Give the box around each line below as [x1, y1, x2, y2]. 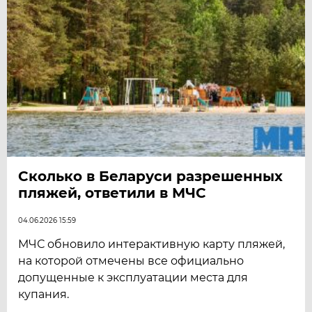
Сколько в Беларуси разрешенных [18, 168, 283, 185]
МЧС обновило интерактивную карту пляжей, [18, 237, 286, 251]
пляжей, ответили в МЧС [18, 185, 207, 202]
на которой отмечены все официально [18, 254, 244, 268]
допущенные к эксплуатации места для [18, 271, 249, 285]
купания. [18, 288, 70, 302]
